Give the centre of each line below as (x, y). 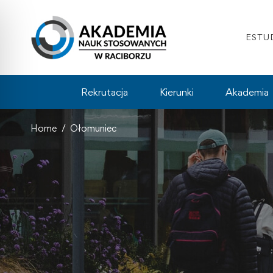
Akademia (247, 92)
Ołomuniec (94, 128)
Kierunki (177, 92)
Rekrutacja (105, 92)
